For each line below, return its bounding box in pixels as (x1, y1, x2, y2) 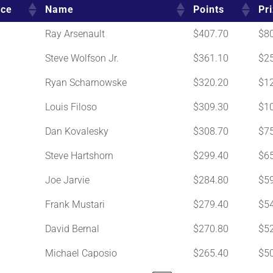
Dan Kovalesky (44, 125, 108, 137)
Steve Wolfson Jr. (44, 52, 119, 64)
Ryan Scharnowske (44, 76, 127, 88)
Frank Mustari (44, 198, 105, 210)
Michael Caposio (44, 247, 117, 259)
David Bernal (44, 222, 99, 235)
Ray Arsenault (44, 27, 105, 40)
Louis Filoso (44, 101, 97, 113)
